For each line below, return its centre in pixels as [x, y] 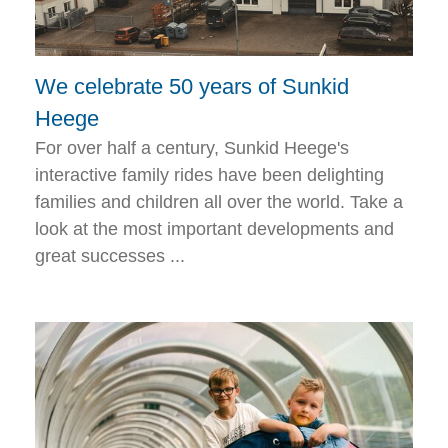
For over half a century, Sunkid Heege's [192, 148]
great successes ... [110, 256]
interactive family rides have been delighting [209, 175]
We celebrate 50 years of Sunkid [192, 87]
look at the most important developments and [214, 229]
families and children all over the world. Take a [219, 202]
